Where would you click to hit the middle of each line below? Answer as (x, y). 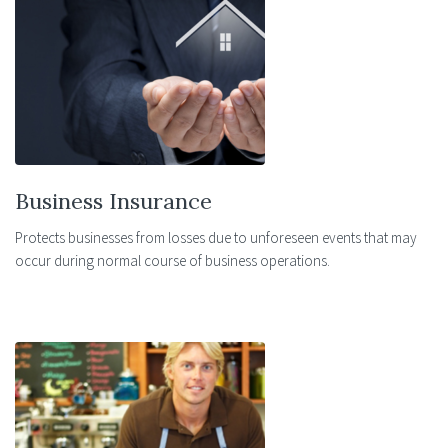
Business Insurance (113, 201)
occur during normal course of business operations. (172, 260)
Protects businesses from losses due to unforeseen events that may (216, 237)
